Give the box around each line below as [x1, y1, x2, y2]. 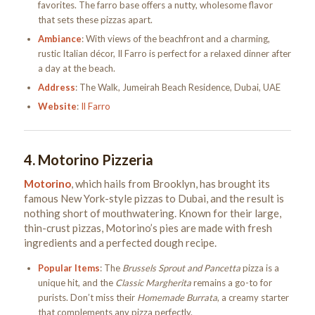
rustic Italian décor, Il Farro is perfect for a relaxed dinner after [37, 47, 291, 59]
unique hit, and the [37, 277, 115, 289]
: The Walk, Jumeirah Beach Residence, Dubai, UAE [75, 81, 281, 93]
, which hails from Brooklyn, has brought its [70, 176, 270, 190]
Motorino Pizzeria [37, 150, 153, 168]
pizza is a [240, 262, 279, 274]
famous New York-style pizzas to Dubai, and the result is [23, 191, 284, 205]
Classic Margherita [115, 277, 191, 289]
